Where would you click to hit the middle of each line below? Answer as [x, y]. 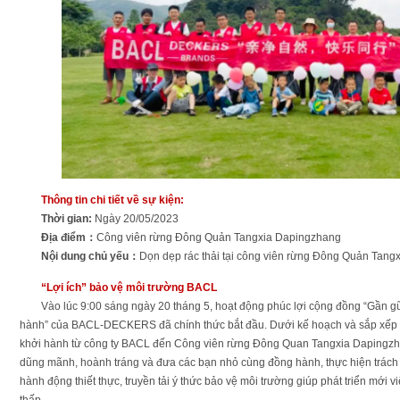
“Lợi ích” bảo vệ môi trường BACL [129, 287]
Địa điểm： [69, 237]
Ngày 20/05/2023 [135, 219]
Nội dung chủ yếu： [90, 256]
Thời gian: [67, 219]
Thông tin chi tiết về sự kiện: [112, 200]
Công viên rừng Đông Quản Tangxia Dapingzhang [219, 237]
